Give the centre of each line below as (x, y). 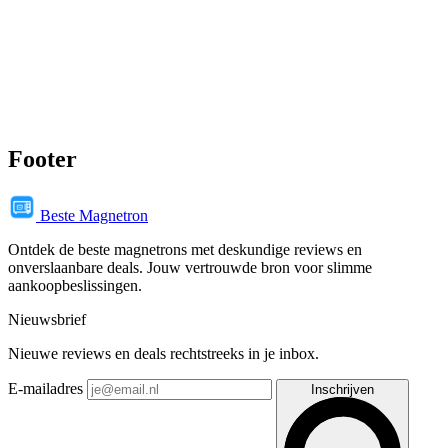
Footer (42, 158)
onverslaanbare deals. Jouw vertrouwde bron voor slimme (190, 267)
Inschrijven (342, 389)
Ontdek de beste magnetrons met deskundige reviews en (185, 249)
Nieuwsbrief (47, 319)
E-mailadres (45, 388)
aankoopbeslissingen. (75, 285)
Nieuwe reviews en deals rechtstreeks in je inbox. (163, 353)
